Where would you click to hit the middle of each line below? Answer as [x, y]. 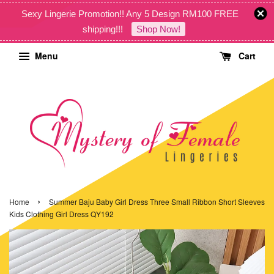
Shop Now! [158, 29]
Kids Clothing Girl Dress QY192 [61, 214]
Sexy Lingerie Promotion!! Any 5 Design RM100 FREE [130, 14]
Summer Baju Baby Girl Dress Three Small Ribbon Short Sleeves [157, 202]
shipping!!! [104, 29]
